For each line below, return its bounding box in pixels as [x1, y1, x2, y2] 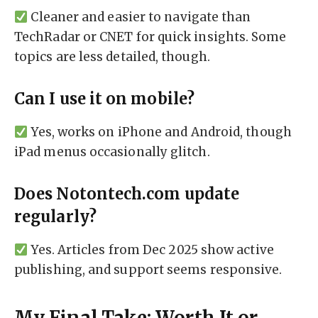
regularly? [14, 207, 97, 226]
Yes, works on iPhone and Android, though [28, 124, 292, 141]
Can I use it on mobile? [14, 89, 194, 109]
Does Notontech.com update [14, 184, 240, 204]
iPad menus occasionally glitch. [14, 144, 210, 160]
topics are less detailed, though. [14, 49, 210, 65]
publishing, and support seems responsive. [14, 262, 283, 278]
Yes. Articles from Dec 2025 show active [28, 242, 274, 258]
